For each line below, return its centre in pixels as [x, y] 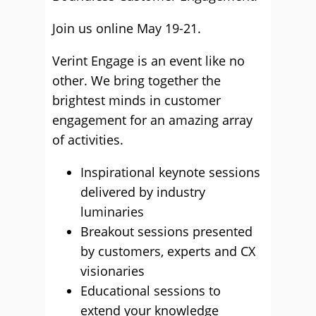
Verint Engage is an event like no [148, 61]
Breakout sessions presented [166, 231]
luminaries [112, 212]
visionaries [113, 271]
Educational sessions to [151, 291]
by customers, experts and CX [168, 251]
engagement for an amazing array [152, 120]
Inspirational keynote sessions [170, 172]
